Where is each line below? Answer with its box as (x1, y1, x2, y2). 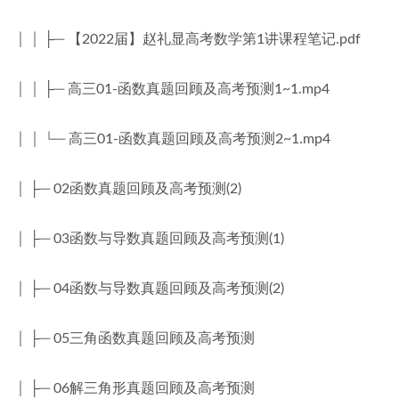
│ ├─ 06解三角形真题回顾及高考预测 (15, 381, 255, 395)
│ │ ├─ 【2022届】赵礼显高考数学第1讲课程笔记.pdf (15, 32, 361, 46)
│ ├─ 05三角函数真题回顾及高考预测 (15, 331, 255, 346)
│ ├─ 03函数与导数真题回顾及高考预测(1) (15, 232, 284, 246)
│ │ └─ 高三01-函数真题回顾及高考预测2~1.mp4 (15, 132, 330, 146)
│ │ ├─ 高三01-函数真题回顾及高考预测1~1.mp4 (15, 82, 330, 96)
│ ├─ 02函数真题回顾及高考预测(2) (15, 182, 241, 196)
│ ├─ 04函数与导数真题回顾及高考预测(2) (15, 281, 284, 296)
